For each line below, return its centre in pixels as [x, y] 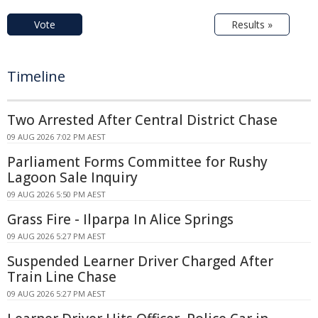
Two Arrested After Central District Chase [142, 120]
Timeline [36, 77]
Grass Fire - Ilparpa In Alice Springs [120, 220]
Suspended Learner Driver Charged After [140, 262]
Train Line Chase [62, 277]
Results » [252, 25]
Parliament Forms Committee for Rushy [137, 162]
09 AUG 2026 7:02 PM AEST [56, 137]
